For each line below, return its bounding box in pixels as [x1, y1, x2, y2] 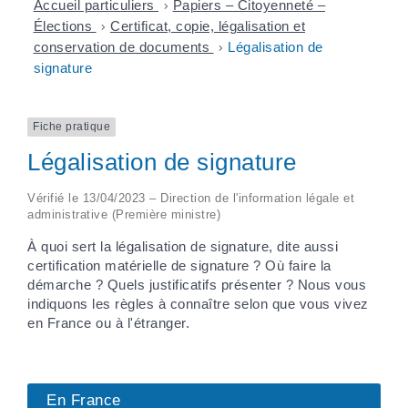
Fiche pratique [33, 120, 110, 134]
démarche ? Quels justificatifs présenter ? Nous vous [27, 276, 366, 292]
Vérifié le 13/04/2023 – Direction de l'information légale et [27, 190, 354, 205]
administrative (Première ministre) [27, 207, 220, 221]
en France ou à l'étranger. [27, 314, 189, 331]
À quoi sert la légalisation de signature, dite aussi [27, 238, 338, 254]
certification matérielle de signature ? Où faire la [27, 257, 331, 273]
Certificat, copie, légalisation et [110, 18, 305, 35]
